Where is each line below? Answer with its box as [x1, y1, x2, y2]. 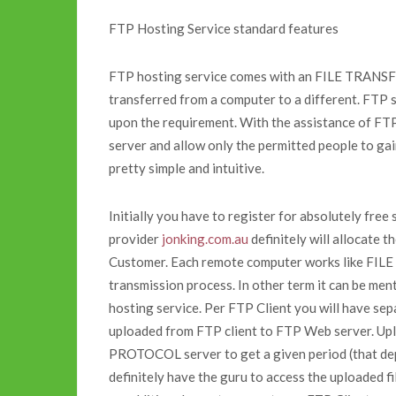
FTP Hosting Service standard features [109, 20, 339, 37]
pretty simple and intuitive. [109, 160, 264, 177]
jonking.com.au [162, 231, 248, 247]
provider [109, 231, 162, 247]
